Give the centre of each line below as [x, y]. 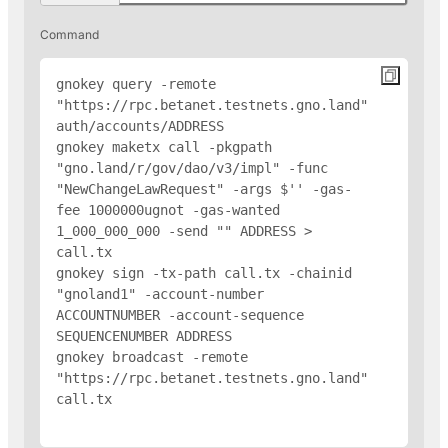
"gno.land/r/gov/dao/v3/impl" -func [192, 167]
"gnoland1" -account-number [160, 293]
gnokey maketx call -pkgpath [164, 146]
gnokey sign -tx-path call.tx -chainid [204, 272]
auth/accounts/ [112, 125]
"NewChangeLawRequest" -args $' [176, 188]
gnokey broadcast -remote [152, 356]
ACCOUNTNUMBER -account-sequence [180, 314]
